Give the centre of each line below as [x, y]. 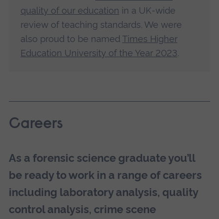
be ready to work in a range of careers [105, 175]
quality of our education [70, 10]
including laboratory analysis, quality [103, 192]
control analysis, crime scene [82, 209]
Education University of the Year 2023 [99, 53]
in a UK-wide [147, 10]
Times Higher [150, 39]
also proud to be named [71, 39]
